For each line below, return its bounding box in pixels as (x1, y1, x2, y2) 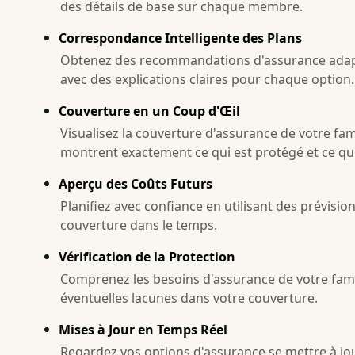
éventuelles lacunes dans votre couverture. (60, 288, 318, 307)
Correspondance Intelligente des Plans (59, 29, 302, 47)
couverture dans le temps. (60, 216, 217, 234)
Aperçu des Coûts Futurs (59, 174, 212, 193)
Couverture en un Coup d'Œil (59, 101, 240, 120)
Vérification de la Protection (59, 247, 235, 265)
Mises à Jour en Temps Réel (59, 320, 227, 338)
